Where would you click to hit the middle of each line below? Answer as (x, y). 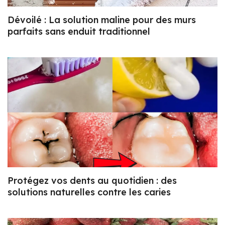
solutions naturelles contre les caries (89, 192)
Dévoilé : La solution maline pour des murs (102, 20)
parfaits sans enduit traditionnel (79, 31)
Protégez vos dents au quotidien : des (92, 181)
